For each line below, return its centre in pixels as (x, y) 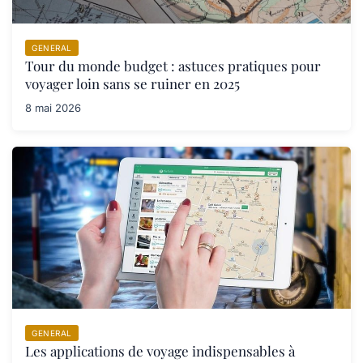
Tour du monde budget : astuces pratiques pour (173, 65)
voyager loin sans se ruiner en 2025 (132, 83)
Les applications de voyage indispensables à (160, 350)
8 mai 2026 (53, 107)
